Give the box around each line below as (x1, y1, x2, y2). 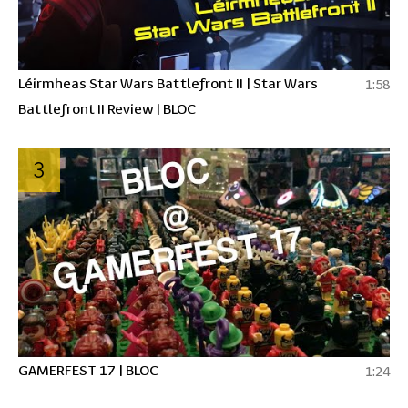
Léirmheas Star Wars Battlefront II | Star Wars (18, 71, 318, 93)
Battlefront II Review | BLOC (18, 97, 196, 118)
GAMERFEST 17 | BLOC (18, 359, 158, 380)
